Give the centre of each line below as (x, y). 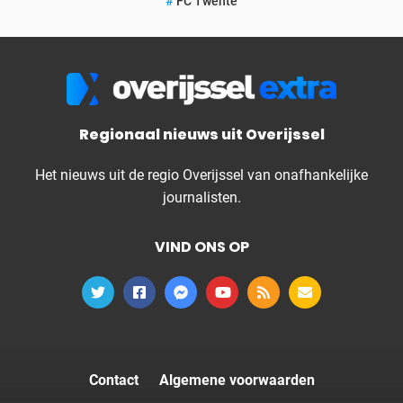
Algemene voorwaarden (237, 380)
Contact (113, 380)
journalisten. (201, 197)
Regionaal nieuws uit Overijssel (201, 134)
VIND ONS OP (201, 247)
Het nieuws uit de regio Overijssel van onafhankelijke (201, 175)
